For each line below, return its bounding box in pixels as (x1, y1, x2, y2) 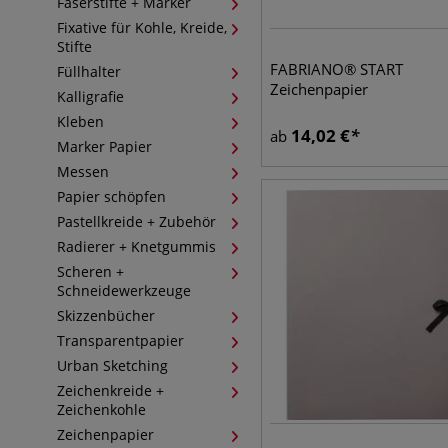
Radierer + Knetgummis (57, 237, 216, 256)
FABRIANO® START (269, 59, 403, 79)
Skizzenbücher (57, 306, 155, 325)
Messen (57, 162, 109, 181)
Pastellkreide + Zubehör (57, 212, 216, 231)
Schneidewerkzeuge (57, 281, 191, 300)
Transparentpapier (57, 331, 184, 350)
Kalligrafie (57, 87, 124, 106)
